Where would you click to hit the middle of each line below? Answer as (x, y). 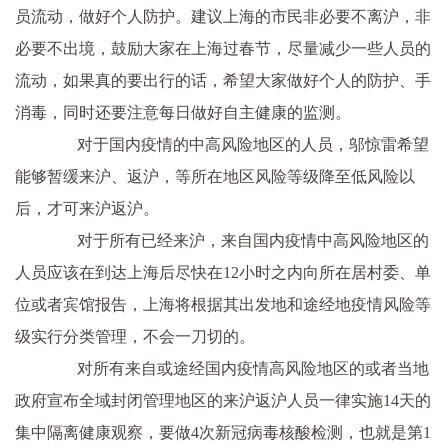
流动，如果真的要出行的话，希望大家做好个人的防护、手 (223, 80)
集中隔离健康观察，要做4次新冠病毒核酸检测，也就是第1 (223, 432)
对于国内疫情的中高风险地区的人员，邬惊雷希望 (237, 144)
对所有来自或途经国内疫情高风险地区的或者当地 (237, 368)
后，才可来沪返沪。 (87, 208)
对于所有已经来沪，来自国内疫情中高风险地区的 (237, 240)
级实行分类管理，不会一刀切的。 (135, 336)
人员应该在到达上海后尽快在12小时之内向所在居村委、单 (223, 272)
